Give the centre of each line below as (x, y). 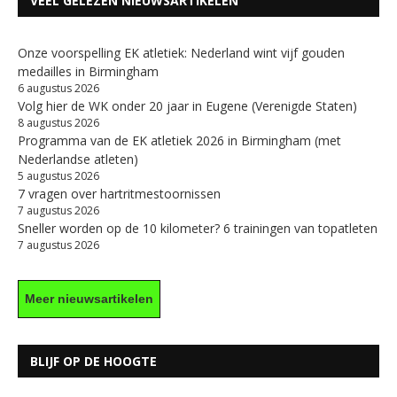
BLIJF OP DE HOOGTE (93, 361)
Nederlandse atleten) (78, 159)
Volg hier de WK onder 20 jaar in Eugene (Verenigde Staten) (187, 105)
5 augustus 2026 (58, 175)
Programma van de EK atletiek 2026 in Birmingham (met (179, 140)
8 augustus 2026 (58, 122)
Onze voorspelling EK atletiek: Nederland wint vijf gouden (181, 52)
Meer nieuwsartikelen (89, 298)
